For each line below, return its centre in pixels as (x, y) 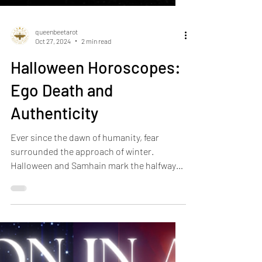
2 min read (96, 146)
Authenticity (54, 218)
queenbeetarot (56, 137)
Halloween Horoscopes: (96, 172)
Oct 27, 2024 (53, 146)
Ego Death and (62, 195)
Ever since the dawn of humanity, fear (85, 242)
